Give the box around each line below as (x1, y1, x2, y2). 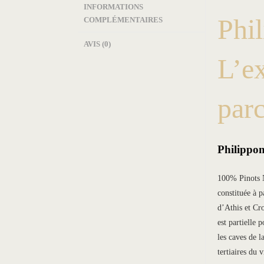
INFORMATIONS (84, 2, 143, 11)
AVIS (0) (84, 39, 111, 48)
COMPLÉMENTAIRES (84, 15, 163, 24)
